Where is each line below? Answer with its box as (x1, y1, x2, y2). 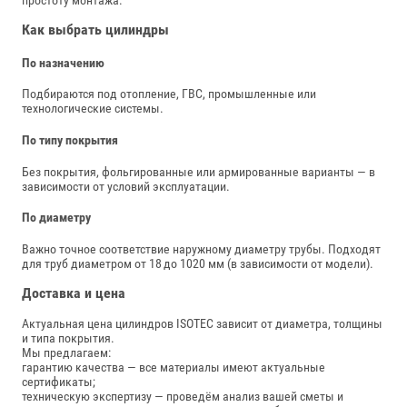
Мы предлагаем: (22, 345, 111, 361)
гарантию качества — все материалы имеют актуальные (22, 360, 325, 375)
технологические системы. (22, 101, 164, 116)
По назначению (22, 55, 104, 70)
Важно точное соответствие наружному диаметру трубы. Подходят (22, 241, 381, 256)
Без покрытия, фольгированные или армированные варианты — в (22, 164, 375, 179)
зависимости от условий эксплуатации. (22, 178, 230, 194)
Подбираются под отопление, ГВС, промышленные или (22, 86, 316, 102)
